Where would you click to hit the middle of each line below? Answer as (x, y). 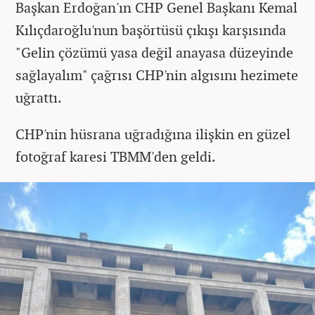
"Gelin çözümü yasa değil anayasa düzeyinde (154, 53)
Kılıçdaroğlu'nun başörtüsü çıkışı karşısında (151, 30)
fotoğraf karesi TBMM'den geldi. (116, 157)
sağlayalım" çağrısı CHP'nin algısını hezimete (157, 75)
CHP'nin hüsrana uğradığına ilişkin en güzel (153, 134)
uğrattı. (39, 98)
